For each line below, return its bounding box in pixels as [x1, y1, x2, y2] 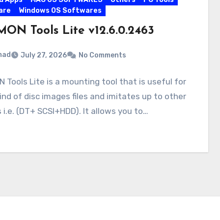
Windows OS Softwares [18, 6, 102, 15]
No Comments [78, 51, 126, 59]
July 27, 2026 [20, 51, 67, 59]
